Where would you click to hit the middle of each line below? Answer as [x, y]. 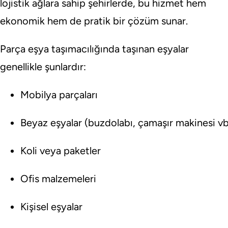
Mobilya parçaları [59, 95]
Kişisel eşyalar [51, 207]
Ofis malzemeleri [58, 179]
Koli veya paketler [61, 151]
